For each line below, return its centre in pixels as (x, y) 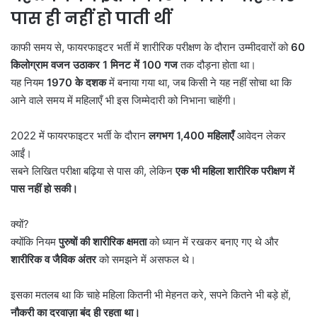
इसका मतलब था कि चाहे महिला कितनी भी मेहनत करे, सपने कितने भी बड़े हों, (151, 294)
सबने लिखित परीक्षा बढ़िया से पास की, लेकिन (93, 171)
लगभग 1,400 (178, 135)
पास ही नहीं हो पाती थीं (91, 19)
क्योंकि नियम (35, 241)
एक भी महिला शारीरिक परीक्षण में (235, 171)
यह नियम (29, 82)
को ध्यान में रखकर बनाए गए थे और (213, 241)
